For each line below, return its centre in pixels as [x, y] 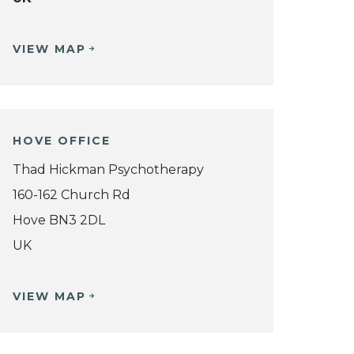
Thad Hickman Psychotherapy [108, 170]
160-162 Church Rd [72, 195]
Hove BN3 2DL [59, 220]
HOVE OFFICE [62, 140]
